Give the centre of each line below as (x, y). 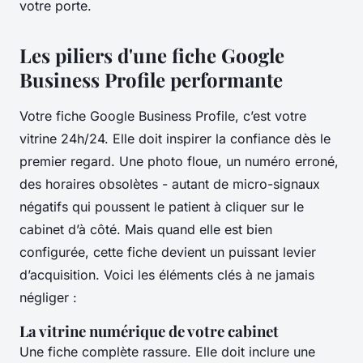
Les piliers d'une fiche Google (152, 55)
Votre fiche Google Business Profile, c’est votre (163, 115)
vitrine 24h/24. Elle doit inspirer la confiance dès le (175, 138)
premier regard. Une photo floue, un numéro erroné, (179, 161)
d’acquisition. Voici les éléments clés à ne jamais (167, 274)
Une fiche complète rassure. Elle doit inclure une (167, 351)
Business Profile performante (151, 79)
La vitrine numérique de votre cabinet (149, 331)
